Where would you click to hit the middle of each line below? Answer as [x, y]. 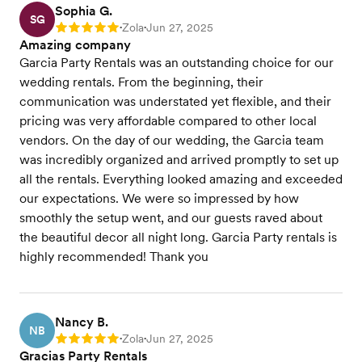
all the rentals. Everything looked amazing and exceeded [181, 179]
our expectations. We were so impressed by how [159, 198]
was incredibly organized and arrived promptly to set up [179, 160]
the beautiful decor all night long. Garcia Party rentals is [178, 237]
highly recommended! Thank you [114, 257]
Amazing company [75, 45]
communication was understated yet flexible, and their [175, 101]
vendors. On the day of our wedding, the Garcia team [172, 140]
